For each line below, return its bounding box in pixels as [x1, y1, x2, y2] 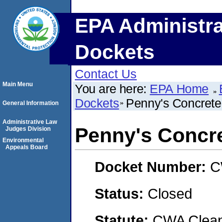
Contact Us [75, 67, 137, 81]
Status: [95, 185, 148, 202]
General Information [2, 100, 58, 107]
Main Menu [2, 81, 33, 88]
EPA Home [150, 82, 209, 96]
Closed [148, 185, 192, 202]
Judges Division [5, 125, 51, 132]
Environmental [2, 137, 44, 144]
